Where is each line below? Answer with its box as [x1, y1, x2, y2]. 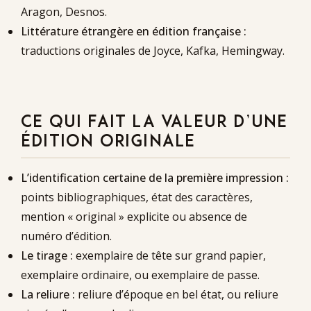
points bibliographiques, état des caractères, [21, 189, 253, 205]
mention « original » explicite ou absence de [21, 208, 247, 224]
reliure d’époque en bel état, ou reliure [75, 286, 278, 302]
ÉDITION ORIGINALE [21, 133, 196, 151]
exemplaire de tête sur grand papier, [73, 247, 266, 263]
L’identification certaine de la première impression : [21, 169, 289, 185]
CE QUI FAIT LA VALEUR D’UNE [21, 114, 288, 131]
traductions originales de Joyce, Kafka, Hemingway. [21, 42, 285, 58]
